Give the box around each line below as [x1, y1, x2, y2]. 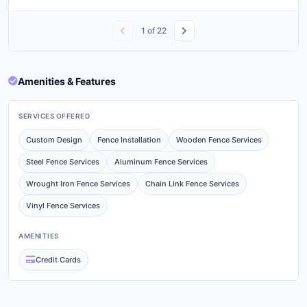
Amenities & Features [18, 75, 116, 87]
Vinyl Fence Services [26, 200, 100, 210]
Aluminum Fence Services [114, 156, 208, 167]
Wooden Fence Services [176, 134, 262, 145]
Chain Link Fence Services [145, 178, 239, 188]
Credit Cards [36, 254, 81, 265]
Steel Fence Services [26, 156, 99, 167]
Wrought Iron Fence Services [26, 178, 130, 188]
